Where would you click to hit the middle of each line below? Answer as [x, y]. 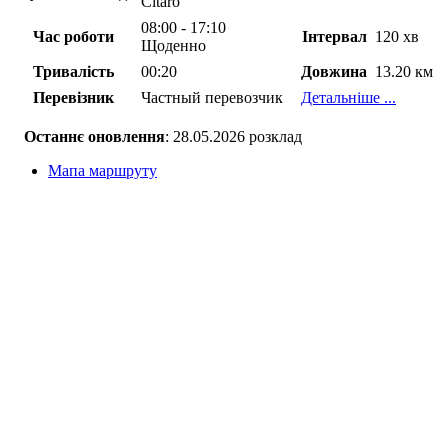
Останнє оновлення [94, 137]
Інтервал [334, 37]
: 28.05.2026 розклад [233, 137]
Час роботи [73, 37]
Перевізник [73, 98]
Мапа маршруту [102, 171]
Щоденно [173, 46]
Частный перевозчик [212, 98]
